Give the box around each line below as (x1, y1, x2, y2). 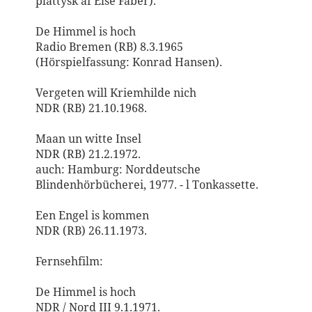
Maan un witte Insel (35, 131, 141, 146)
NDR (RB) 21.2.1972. (35, 146, 141, 162)
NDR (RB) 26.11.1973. (35, 223, 147, 238)
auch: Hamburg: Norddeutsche (35, 162, 201, 177)
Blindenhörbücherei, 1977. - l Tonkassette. (35, 177, 258, 192)
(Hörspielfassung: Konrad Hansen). (35, 54, 222, 70)
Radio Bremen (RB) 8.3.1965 (35, 39, 183, 54)
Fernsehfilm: (35, 253, 103, 269)
